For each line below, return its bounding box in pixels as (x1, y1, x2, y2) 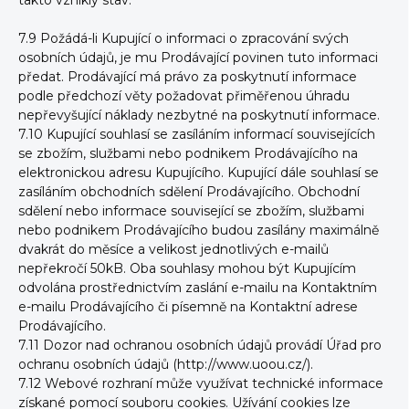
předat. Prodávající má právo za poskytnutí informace (18, 68, 357, 85)
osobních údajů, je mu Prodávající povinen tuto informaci (18, 49, 378, 66)
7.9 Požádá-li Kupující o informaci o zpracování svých (18, 30, 349, 47)
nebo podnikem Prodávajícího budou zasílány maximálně (18, 222, 379, 238)
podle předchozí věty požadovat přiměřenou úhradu (18, 88, 350, 104)
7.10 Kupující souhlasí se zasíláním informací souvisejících (18, 126, 375, 142)
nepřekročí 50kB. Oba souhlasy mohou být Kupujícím (18, 260, 356, 277)
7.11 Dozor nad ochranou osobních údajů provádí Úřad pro (18, 337, 382, 353)
